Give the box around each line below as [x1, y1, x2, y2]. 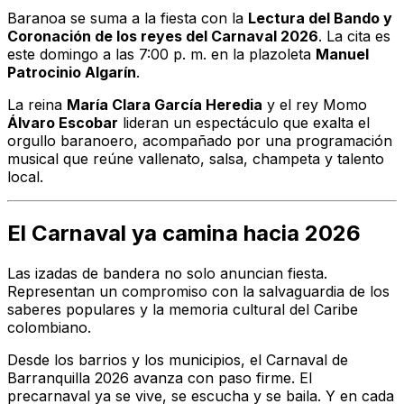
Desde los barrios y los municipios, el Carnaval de [7, 350, 348, 369]
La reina [7, 95, 67, 114]
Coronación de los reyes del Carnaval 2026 [7, 26, 318, 45]
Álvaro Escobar [7, 113, 118, 132]
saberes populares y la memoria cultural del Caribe [7, 299, 358, 318]
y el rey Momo [262, 95, 367, 114]
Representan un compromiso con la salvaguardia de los [7, 281, 390, 300]
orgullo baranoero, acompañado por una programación [7, 131, 392, 150]
